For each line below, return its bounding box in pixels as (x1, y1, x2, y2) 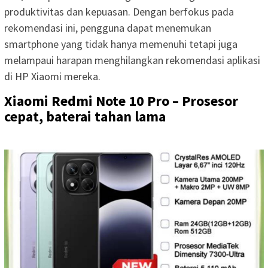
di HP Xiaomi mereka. (4, 69, 100, 83)
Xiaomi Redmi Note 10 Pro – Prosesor (4, 91, 238, 110)
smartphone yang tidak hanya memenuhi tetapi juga (4, 36, 237, 51)
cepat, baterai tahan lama (4, 106, 166, 126)
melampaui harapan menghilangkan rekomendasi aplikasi (4, 53, 260, 67)
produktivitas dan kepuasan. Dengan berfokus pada (4, 4, 234, 19)
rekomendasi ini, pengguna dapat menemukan (4, 20, 211, 35)
